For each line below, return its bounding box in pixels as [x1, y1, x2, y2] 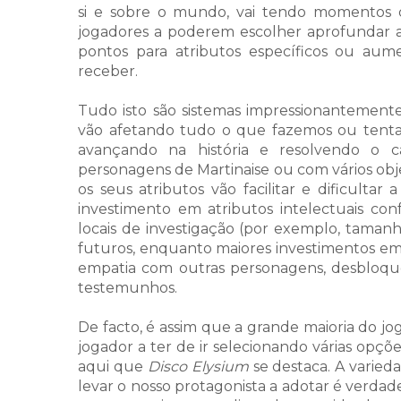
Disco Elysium [147, 358, 249, 376]
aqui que [78, 358, 148, 376]
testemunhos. [78, 279, 177, 297]
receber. [78, 63, 138, 81]
